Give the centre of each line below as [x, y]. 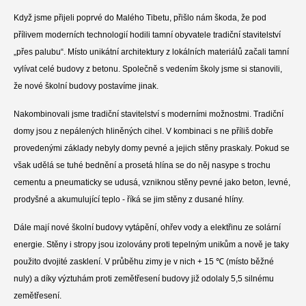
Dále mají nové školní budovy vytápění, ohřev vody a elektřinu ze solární [147, 227]
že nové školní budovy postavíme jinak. [86, 86]
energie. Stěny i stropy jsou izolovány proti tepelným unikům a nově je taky [151, 244]
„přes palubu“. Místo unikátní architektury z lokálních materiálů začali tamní [151, 52]
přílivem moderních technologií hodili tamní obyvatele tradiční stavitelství [147, 34]
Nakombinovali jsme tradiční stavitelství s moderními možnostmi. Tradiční [149, 114]
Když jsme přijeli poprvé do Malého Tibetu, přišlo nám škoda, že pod [140, 17]
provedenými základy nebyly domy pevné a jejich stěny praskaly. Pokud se [152, 148]
